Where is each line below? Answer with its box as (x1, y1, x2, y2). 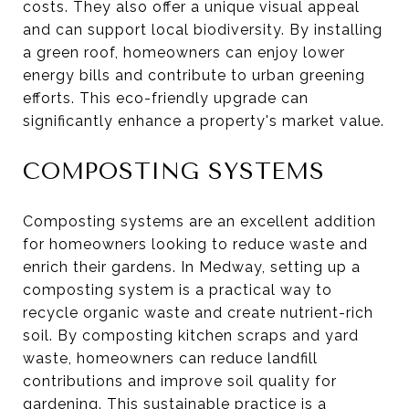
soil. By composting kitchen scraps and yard (23, 326, 359, 344)
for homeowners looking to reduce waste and (23, 235, 368, 253)
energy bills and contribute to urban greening (23, 66, 365, 84)
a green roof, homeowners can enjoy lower (23, 43, 345, 61)
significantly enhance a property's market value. (23, 111, 384, 130)
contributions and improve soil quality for (23, 372, 337, 390)
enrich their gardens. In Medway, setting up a (23, 257, 361, 276)
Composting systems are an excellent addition (23, 212, 376, 230)
